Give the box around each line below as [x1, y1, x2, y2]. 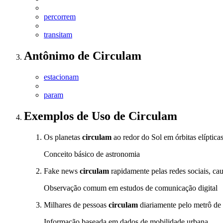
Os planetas [44, 133, 82, 142]
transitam [44, 30, 72, 39]
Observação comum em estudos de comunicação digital [44, 184, 218, 193]
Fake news [44, 167, 80, 176]
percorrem [44, 12, 76, 21]
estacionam [44, 73, 79, 82]
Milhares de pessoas [44, 201, 109, 210]
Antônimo [24, 49, 78, 63]
